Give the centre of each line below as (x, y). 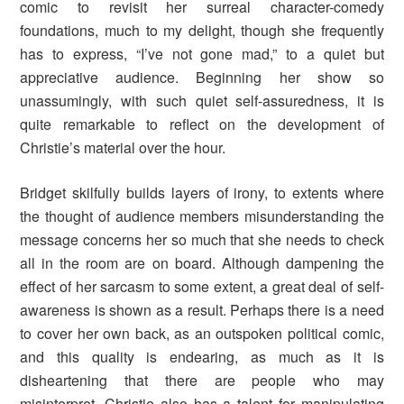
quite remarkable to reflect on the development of (202, 124)
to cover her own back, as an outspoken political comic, (202, 333)
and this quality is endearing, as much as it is (202, 356)
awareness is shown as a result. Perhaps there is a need (202, 309)
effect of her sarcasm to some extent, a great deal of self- (202, 286)
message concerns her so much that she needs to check (202, 239)
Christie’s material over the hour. (123, 147)
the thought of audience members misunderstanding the (202, 216)
